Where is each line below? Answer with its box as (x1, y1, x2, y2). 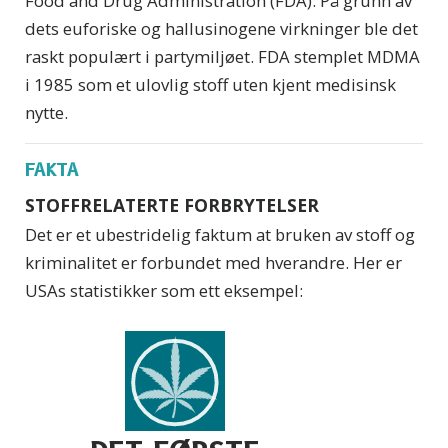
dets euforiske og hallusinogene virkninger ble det (25, 17, 418, 41)
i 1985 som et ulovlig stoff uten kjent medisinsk (25, 73, 396, 97)
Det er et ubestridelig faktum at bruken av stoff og (25, 222, 415, 246)
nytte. (25, 101, 68, 125)
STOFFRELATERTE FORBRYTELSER (25, 193, 319, 218)
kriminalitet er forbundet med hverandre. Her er (25, 250, 402, 274)
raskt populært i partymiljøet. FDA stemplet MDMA (25, 45, 420, 69)
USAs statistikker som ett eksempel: (25, 278, 303, 302)
